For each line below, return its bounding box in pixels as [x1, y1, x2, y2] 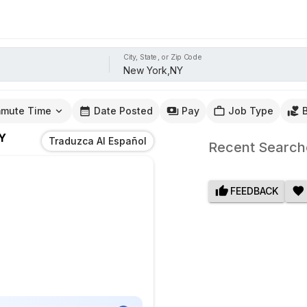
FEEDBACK [230, 185, 278, 197]
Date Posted [94, 105, 153, 117]
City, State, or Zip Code [123, 52, 203, 62]
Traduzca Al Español [49, 135, 147, 147]
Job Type [228, 105, 273, 117]
